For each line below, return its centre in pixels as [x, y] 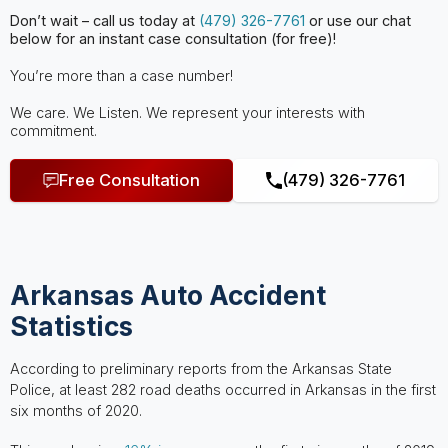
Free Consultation [130, 180]
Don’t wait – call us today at [104, 21]
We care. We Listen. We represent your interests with [187, 112]
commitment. [53, 130]
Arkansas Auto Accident [167, 294]
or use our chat [357, 21]
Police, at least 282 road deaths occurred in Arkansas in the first [222, 389]
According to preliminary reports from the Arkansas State [200, 368]
